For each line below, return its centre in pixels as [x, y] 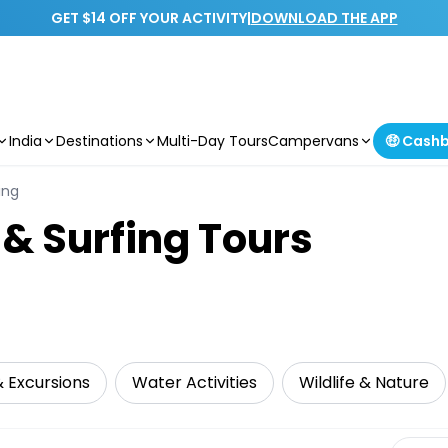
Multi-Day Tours [212, 141]
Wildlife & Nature [364, 382]
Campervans [313, 141]
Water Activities [194, 382]
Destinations [99, 141]
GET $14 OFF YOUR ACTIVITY [148, 18]
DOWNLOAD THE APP [324, 18]
